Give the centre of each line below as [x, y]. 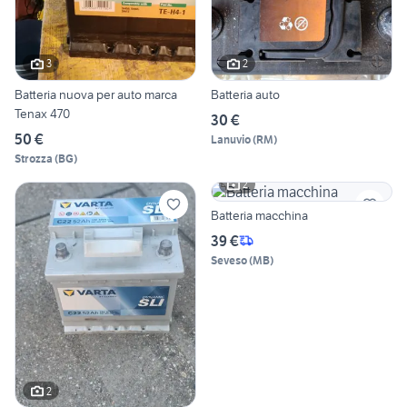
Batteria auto [245, 94]
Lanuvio [231, 139]
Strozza [34, 158]
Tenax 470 [42, 113]
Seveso [229, 260]
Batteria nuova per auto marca [66, 94]
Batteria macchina [259, 215]
